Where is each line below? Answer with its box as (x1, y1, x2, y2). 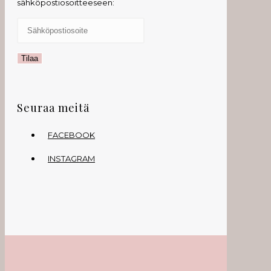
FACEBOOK (48, 129, 95, 140)
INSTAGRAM (48, 153, 95, 163)
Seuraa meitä (17, 100, 90, 115)
